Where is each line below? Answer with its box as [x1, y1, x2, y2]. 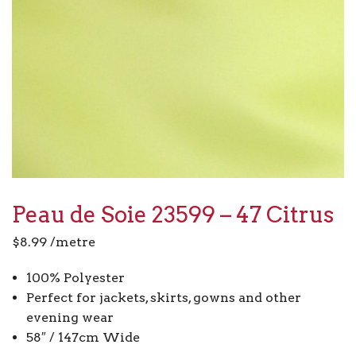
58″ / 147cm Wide [25, 330, 140, 346]
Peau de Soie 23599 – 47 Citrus [12, 201, 334, 229]
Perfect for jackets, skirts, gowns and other [25, 290, 301, 306]
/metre [47, 234, 95, 250]
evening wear [25, 310, 114, 326]
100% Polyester [25, 270, 125, 286]
